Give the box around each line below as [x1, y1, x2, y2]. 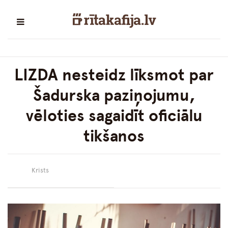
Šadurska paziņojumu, [33, 85, 195, 105]
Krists [32, 166, 49, 175]
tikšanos [83, 126, 145, 146]
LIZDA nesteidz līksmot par [14, 65, 214, 85]
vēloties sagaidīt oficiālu [25, 106, 203, 126]
